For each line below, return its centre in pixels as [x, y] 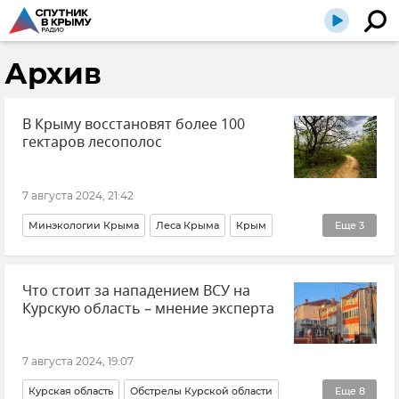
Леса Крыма [187, 225]
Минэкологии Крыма [84, 225]
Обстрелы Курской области [201, 391]
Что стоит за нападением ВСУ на [136, 291]
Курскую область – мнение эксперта [148, 309]
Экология [118, 257]
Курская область [71, 391]
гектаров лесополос [92, 142]
